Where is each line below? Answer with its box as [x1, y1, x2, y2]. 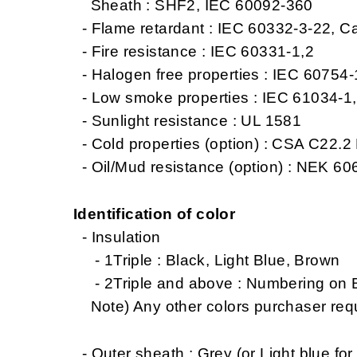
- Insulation [73, 228, 161, 245]
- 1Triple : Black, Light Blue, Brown [73, 251, 340, 269]
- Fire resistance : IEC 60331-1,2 [73, 42, 314, 60]
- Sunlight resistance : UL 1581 [73, 112, 302, 129]
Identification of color [73, 205, 236, 222]
